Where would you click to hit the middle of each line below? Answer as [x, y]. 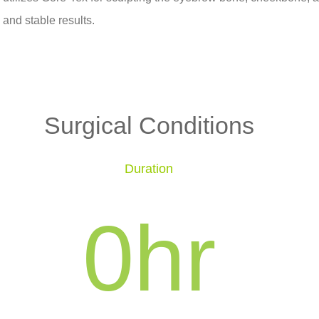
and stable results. [49, 20]
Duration [149, 169]
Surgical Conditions [149, 126]
